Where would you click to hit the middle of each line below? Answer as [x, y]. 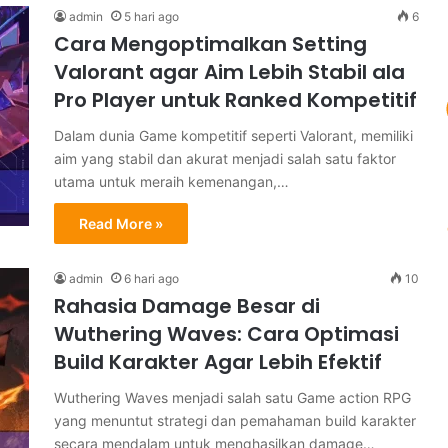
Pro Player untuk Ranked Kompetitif [235, 100]
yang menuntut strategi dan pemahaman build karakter [235, 420]
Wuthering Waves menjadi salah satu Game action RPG [232, 397]
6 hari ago [151, 278]
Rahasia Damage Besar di [187, 306]
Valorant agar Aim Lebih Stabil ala [229, 72]
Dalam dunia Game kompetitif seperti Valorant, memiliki [233, 135]
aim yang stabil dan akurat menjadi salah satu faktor [225, 158]
